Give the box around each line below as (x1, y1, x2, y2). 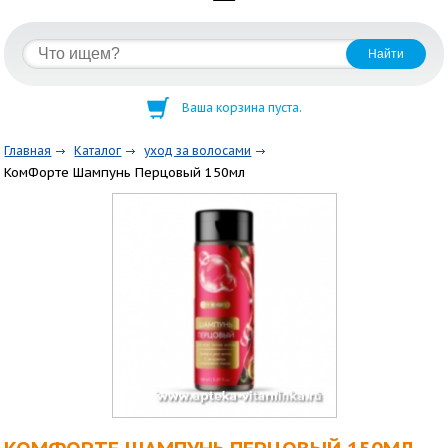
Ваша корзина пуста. (181, 100, 302, 115)
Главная (4, 143, 52, 158)
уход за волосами (144, 143, 252, 158)
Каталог (74, 143, 122, 158)
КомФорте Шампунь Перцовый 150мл (4, 163, 246, 181)
